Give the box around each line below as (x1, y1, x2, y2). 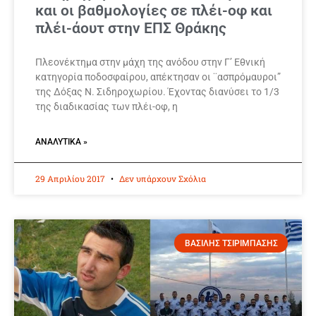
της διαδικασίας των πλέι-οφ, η (35, 101, 178, 113)
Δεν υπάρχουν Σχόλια (117, 173, 206, 185)
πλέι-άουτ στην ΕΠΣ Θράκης (35, 20, 226, 37)
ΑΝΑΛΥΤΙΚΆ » (35, 137, 87, 147)
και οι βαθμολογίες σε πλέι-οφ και (35, 2, 272, 20)
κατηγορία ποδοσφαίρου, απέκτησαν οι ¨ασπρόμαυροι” (35, 71, 281, 83)
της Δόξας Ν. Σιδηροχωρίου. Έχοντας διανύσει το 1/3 (35, 86, 279, 98)
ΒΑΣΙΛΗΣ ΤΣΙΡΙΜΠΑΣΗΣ (184, 238, 278, 248)
